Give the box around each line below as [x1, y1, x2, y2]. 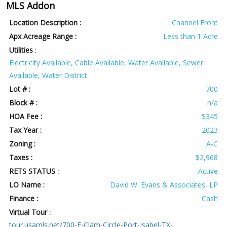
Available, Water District [9, 70, 88, 81]
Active [198, 166, 218, 176]
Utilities [9, 45, 33, 55]
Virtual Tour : [9, 207, 51, 217]
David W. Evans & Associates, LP [109, 180, 218, 190]
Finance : [9, 194, 39, 204]
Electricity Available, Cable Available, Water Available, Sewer [9, 58, 204, 68]
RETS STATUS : [9, 166, 59, 176]
